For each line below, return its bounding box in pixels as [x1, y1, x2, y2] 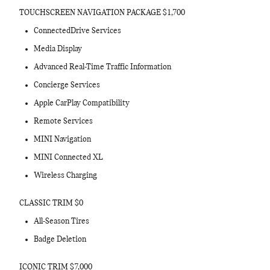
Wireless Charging [34, 171, 97, 180]
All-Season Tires [34, 217, 89, 226]
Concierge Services [34, 81, 100, 90]
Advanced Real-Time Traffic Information [34, 63, 171, 72]
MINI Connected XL [34, 153, 103, 162]
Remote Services [34, 117, 93, 126]
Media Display [34, 45, 82, 54]
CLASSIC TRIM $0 [19, 199, 83, 208]
